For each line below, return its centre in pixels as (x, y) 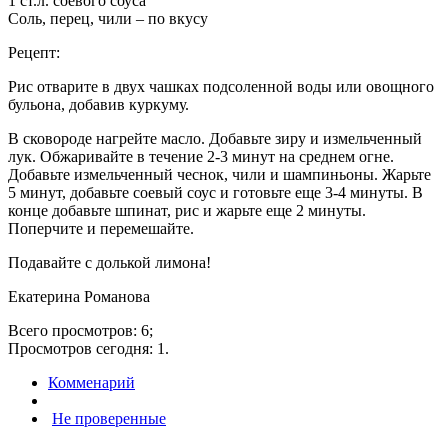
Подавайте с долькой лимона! (109, 262)
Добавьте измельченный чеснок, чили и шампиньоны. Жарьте (219, 174)
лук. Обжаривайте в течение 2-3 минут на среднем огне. (201, 156)
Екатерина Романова (79, 296)
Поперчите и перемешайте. (101, 228)
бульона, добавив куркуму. (98, 104)
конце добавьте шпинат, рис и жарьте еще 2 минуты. (187, 210)
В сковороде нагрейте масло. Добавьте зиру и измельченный (215, 138)
